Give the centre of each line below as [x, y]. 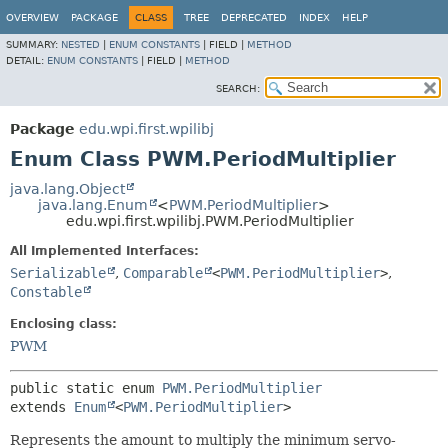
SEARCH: [238, 88]
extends [42, 407]
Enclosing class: [63, 324]
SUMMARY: [33, 44]
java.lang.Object [67, 189]
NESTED [80, 44]
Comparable [163, 273]
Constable [46, 292]
